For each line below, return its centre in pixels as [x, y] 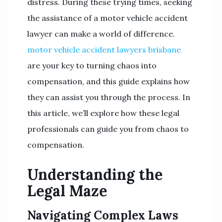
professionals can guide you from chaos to [108, 129]
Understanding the [95, 174]
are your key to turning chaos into [92, 65]
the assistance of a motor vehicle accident [108, 18]
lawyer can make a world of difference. [101, 34]
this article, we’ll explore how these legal [103, 113]
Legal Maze [67, 191]
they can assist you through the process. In [109, 97]
